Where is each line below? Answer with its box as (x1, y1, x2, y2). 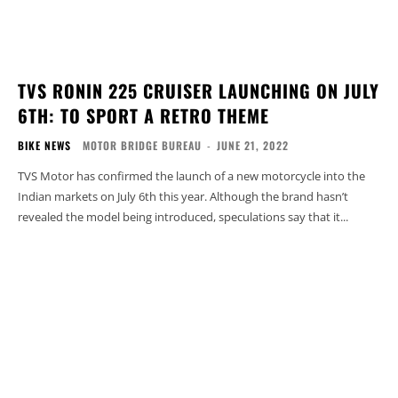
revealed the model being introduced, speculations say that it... (18, 209, 348, 226)
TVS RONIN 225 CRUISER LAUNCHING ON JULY (18, 77, 379, 105)
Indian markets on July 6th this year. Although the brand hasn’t (18, 188, 348, 205)
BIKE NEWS (18, 138, 71, 154)
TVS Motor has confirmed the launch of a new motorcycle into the (18, 168, 365, 185)
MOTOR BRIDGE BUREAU (83, 138, 202, 154)
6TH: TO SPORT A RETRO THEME (18, 102, 269, 130)
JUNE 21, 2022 (217, 138, 289, 154)
